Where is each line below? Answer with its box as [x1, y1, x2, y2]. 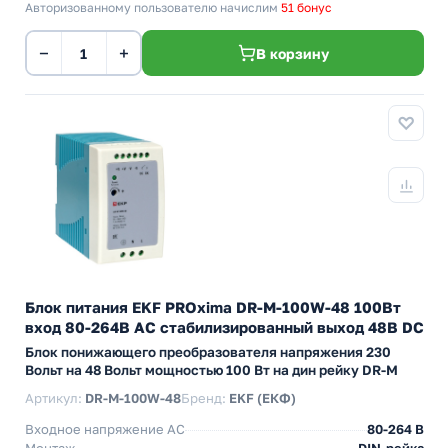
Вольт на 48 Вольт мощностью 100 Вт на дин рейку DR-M [25, 362, 398, 378]
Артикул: [25, 390, 85, 406]
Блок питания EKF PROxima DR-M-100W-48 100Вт [25, 298, 401, 316]
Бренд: [181, 390, 229, 406]
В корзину [255, 44, 329, 62]
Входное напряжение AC [25, 421, 185, 437]
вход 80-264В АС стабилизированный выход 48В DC [25, 318, 424, 336]
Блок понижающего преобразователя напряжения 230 [25, 344, 391, 360]
